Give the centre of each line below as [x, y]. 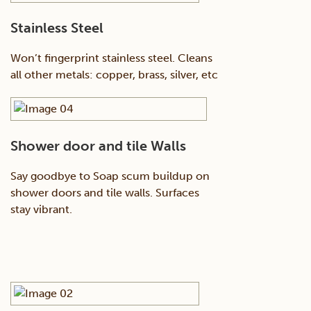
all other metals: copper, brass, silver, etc [114, 75]
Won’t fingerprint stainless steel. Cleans [111, 58]
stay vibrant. [41, 210]
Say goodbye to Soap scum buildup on [110, 176]
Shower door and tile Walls [98, 146]
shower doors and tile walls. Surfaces [105, 193]
